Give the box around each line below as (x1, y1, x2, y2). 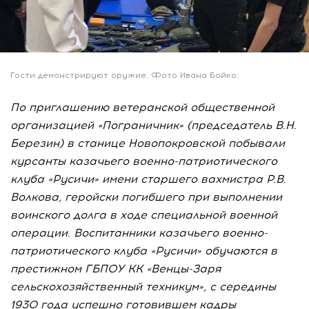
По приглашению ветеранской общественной (10, 101, 275, 114)
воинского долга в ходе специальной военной (10, 208, 277, 222)
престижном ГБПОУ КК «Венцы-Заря (10, 262, 221, 276)
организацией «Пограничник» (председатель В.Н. (10, 119, 297, 132)
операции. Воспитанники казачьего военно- (10, 226, 268, 240)
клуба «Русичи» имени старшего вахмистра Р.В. (10, 172, 286, 186)
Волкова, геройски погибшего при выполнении (10, 190, 282, 204)
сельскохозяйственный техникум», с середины (10, 280, 276, 294)
